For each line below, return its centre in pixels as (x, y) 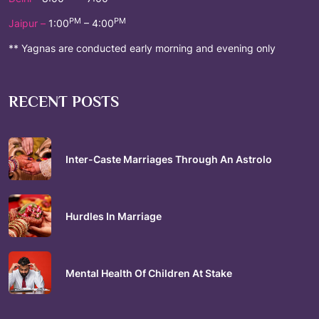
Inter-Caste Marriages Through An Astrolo (169, 159)
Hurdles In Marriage (114, 216)
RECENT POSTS (64, 101)
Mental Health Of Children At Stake (149, 273)
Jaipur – (28, 23)
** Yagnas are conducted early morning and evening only (142, 48)
